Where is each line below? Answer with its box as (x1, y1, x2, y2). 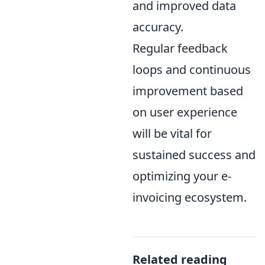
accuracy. (132, 19, 183, 35)
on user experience (132, 104, 237, 121)
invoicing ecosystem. (132, 189, 247, 206)
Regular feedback (132, 40, 228, 57)
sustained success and (132, 147, 256, 163)
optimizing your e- (132, 168, 231, 185)
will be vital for (132, 125, 212, 142)
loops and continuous (132, 62, 251, 78)
